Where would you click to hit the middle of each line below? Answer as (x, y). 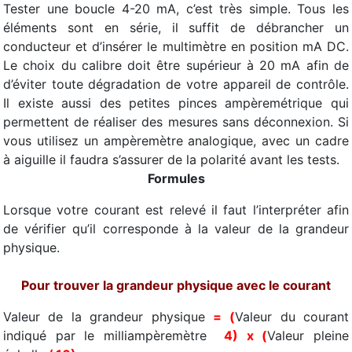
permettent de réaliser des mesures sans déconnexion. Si (176, 122)
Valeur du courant (292, 317)
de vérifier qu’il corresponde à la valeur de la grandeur (176, 229)
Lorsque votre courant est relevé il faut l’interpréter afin (176, 210)
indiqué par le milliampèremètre (110, 335)
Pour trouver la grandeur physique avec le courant (176, 285)
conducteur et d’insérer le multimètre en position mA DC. (176, 46)
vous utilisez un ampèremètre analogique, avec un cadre (176, 141)
